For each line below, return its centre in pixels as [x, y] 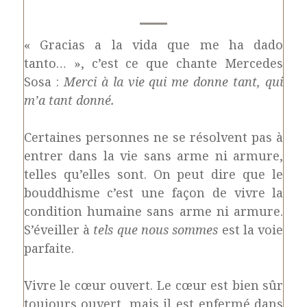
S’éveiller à [59, 230]
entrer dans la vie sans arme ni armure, [153, 156]
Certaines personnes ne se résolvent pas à [153, 137]
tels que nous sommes [156, 230]
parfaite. [49, 248]
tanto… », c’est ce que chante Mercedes [153, 63]
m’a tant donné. [69, 100]
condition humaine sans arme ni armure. [153, 211]
